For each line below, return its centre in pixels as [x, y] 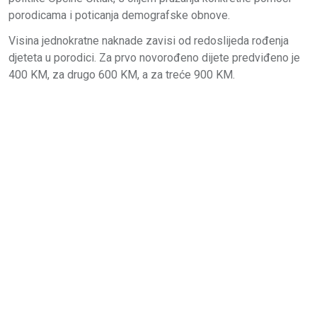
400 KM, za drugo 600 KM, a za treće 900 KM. [122, 74]
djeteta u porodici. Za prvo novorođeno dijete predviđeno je [154, 57]
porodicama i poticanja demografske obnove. [119, 15]
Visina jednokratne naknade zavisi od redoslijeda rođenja [149, 40]
